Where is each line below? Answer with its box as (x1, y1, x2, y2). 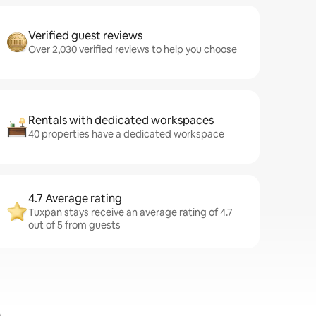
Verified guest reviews (28, 28, 142, 43)
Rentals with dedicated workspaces (28, 113, 214, 128)
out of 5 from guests (28, 219, 121, 231)
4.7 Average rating (28, 191, 122, 206)
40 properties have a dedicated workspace (28, 128, 224, 140)
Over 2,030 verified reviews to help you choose (28, 43, 237, 56)
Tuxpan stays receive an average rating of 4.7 (28, 206, 233, 219)
